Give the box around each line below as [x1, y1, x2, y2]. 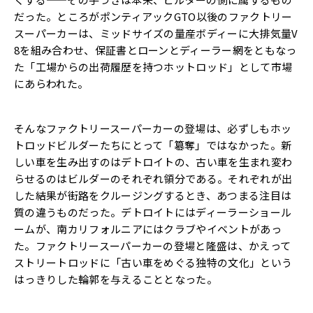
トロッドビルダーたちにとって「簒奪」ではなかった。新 [14, 137, 292, 152]
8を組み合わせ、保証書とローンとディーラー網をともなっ [14, 42, 297, 57]
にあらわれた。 [14, 75, 89, 91]
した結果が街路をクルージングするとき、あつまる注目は [14, 187, 292, 203]
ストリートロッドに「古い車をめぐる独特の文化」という [14, 254, 293, 270]
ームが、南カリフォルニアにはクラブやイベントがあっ [14, 221, 282, 236]
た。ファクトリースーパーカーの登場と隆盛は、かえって [14, 238, 291, 253]
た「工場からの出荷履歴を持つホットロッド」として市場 [14, 59, 293, 74]
